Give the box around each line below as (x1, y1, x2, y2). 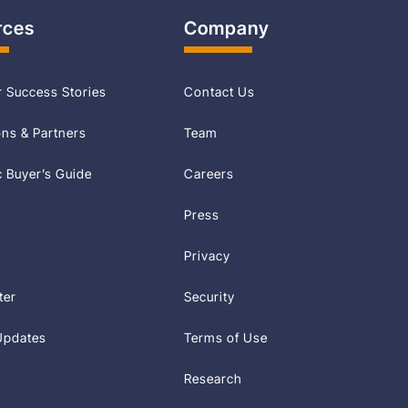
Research (184, 371, 243, 386)
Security (184, 289, 236, 304)
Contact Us (184, 84, 256, 99)
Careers (184, 166, 235, 181)
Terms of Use (184, 330, 269, 345)
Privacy (184, 248, 231, 263)
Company (184, 17, 270, 39)
